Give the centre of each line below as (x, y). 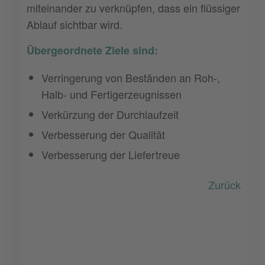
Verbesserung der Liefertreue (111, 155)
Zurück (224, 185)
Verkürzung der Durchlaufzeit (110, 114)
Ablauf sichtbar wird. (75, 24)
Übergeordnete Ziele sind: (93, 50)
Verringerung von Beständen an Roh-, (131, 78)
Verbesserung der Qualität (104, 135)
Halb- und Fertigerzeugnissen (112, 94)
